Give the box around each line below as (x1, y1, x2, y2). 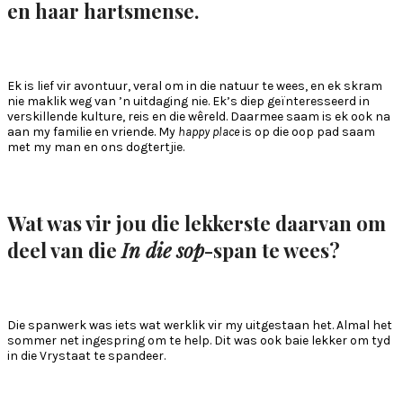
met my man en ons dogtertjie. (7, 139, 184, 156)
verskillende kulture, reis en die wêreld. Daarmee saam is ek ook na (7, 109, 390, 125)
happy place (178, 124, 239, 140)
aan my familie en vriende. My (7, 124, 178, 140)
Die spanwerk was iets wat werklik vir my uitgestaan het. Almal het (7, 317, 392, 333)
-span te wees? (204, 236, 340, 264)
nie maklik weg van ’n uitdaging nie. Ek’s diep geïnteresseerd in (7, 94, 370, 110)
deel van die (7, 236, 121, 264)
